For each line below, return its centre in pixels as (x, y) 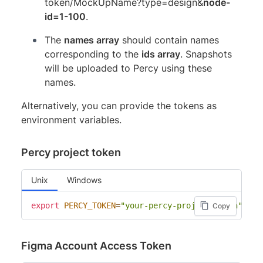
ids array (161, 54)
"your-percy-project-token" (181, 205)
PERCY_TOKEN (90, 205)
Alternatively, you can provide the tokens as (119, 105)
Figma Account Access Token (96, 245)
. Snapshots (206, 54)
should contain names (169, 40)
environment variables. (71, 119)
